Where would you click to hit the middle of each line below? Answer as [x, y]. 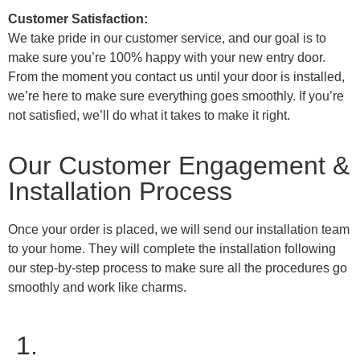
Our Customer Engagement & [179, 165]
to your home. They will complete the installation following [172, 248]
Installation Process [120, 191]
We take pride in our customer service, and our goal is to [167, 38]
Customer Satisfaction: [78, 18]
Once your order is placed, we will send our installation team [179, 229]
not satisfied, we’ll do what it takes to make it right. [149, 115]
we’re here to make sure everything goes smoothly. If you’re [176, 96]
